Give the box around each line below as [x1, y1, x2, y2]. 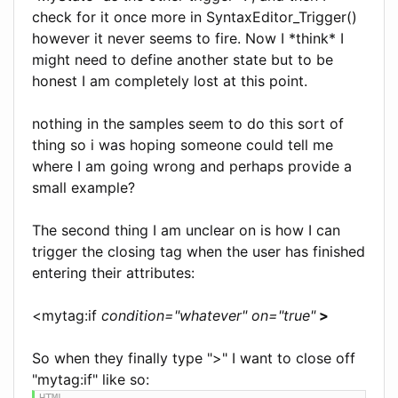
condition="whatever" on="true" [101, 306, 315, 324]
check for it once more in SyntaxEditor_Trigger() [32, 7, 357, 26]
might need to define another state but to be [32, 50, 333, 68]
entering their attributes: [32, 263, 195, 282]
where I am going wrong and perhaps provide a [32, 156, 352, 175]
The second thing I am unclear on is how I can [32, 220, 340, 239]
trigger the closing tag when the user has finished [32, 242, 365, 260]
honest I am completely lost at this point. [32, 71, 307, 90]
